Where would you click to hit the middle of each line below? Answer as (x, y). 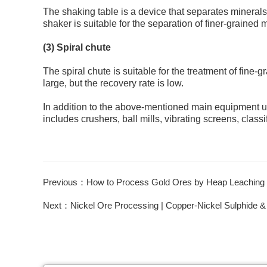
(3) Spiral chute (77, 47)
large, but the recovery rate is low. (113, 83)
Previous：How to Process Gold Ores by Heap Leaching (154, 182)
